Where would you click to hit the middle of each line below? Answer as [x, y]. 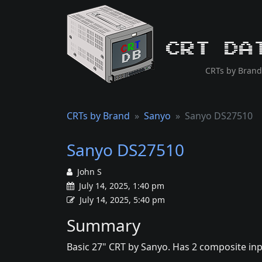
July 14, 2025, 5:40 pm [122, 200]
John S [89, 172]
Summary [104, 225]
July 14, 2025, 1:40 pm [120, 186]
